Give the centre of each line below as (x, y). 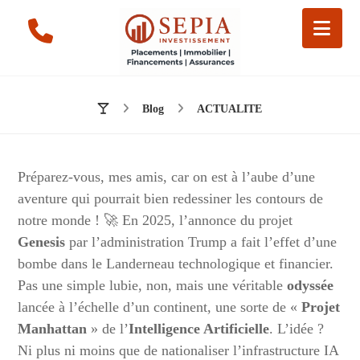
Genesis (42, 242)
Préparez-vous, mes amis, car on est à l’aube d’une (167, 177)
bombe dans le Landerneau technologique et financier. (176, 264)
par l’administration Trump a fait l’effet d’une (201, 242)
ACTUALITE (229, 109)
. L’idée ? (297, 329)
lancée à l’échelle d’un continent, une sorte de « (160, 307)
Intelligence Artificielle (199, 329)
